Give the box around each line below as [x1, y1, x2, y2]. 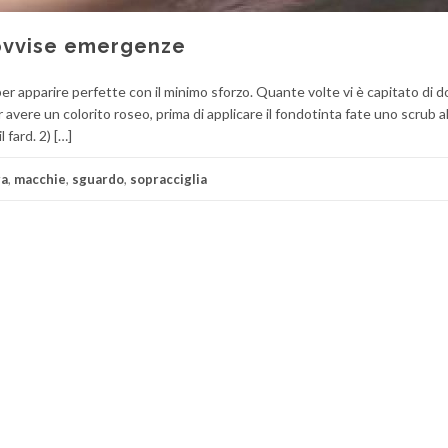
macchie [14, 171, 66, 187]
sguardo [72, 171, 124, 187]
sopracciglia [130, 171, 207, 187]
